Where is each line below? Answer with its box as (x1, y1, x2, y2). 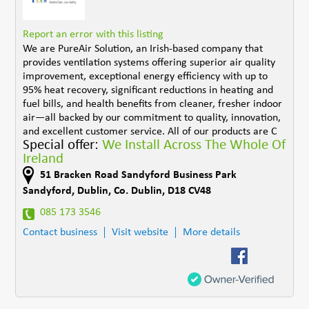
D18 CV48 (168, 185, 212, 197)
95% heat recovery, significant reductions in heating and (23, 84, 274, 96)
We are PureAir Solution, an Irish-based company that (23, 43, 263, 54)
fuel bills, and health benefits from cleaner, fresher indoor (23, 98, 283, 110)
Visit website (112, 226, 169, 238)
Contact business (23, 226, 98, 238)
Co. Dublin (114, 185, 163, 197)
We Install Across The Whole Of (102, 137, 286, 152)
